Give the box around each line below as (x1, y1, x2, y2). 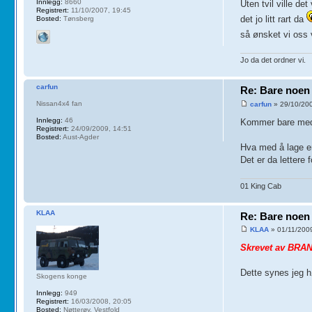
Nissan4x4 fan (36, 100, 82, 108)
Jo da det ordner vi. (240, 56, 306, 65)
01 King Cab (240, 181, 282, 190)
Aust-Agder (61, 133, 99, 141)
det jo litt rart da (240, 13, 307, 24)
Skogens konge (36, 272, 87, 280)
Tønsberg (61, 15, 94, 23)
